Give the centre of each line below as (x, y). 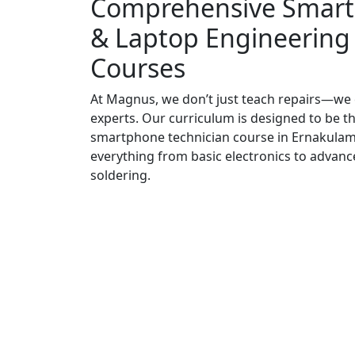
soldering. (120, 175)
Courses (138, 67)
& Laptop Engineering (220, 37)
